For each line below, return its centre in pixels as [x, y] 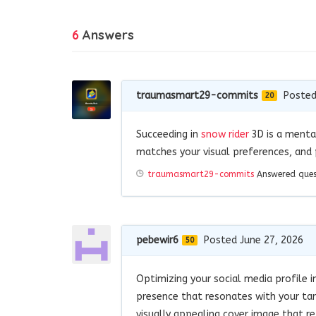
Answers [107, 35]
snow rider [225, 134]
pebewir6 [157, 240]
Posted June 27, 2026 [254, 240]
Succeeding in [169, 134]
